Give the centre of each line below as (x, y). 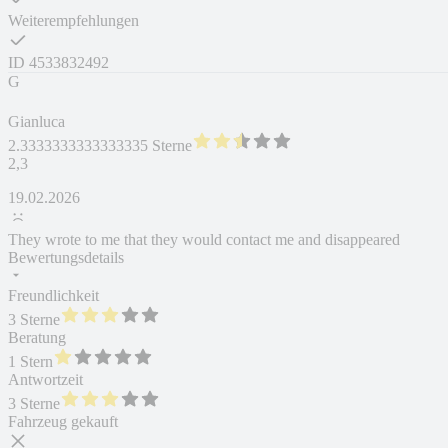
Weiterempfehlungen (73, 21)
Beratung (37, 338)
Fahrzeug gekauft (63, 422)
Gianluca (36, 122)
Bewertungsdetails (66, 258)
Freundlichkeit (53, 296)
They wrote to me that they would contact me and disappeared (204, 240)
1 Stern (30, 362)
